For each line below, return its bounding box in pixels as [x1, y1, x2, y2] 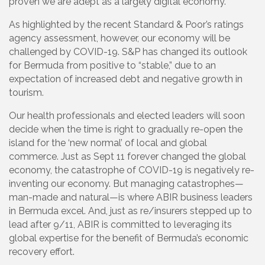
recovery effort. [9, 246, 75, 258]
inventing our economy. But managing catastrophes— [9, 178, 244, 190]
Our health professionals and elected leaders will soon [9, 110, 245, 122]
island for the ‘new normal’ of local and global [9, 137, 207, 149]
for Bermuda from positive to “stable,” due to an [9, 60, 216, 72]
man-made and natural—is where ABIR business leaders [9, 192, 253, 203]
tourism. [9, 87, 44, 99]
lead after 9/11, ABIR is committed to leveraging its [9, 219, 232, 231]
